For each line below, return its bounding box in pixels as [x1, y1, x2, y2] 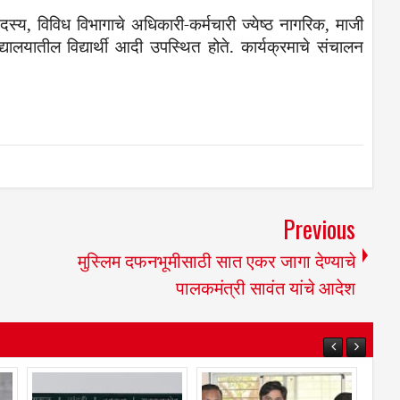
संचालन [317, 35, 364, 57]
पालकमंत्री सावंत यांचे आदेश [176, 272, 355, 300]
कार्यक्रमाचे [241, 35, 311, 57]
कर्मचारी [189, 12, 236, 35]
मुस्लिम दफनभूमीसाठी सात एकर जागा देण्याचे [78, 246, 355, 273]
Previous [283, 210, 355, 246]
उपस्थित [150, 35, 202, 57]
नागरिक [279, 12, 325, 35]
